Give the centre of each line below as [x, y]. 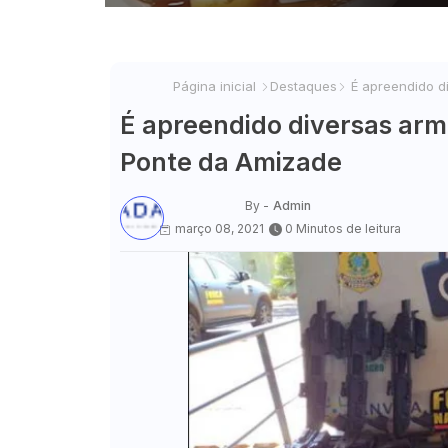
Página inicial [214, 86]
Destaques [303, 86]
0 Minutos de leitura [342, 229]
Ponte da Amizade [230, 162]
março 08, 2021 [219, 229]
